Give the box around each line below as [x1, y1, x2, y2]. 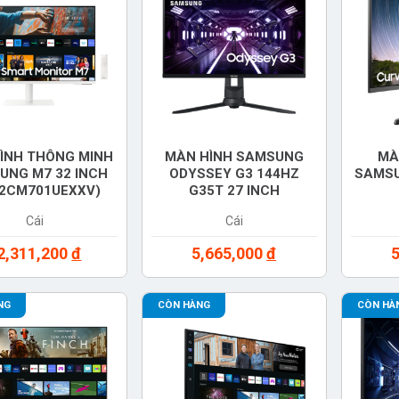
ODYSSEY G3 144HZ [168, 165, 299, 182]
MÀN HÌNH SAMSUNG [164, 148, 304, 165]
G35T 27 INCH [188, 182, 280, 199]
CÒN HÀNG [157, 298, 210, 312]
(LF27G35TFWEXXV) [167, 199, 301, 216]
